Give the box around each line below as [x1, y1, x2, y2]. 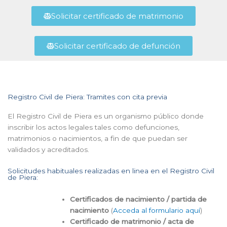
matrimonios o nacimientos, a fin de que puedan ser [8, 134, 187, 142]
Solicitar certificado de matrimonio [51, 11, 183, 21]
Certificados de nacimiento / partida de [70, 195, 207, 203]
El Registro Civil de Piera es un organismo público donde [8, 111, 204, 120]
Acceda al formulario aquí [113, 206, 201, 214]
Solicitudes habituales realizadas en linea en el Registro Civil [8, 166, 214, 175]
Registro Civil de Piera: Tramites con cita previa [8, 92, 167, 101]
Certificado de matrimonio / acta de [70, 217, 195, 225]
